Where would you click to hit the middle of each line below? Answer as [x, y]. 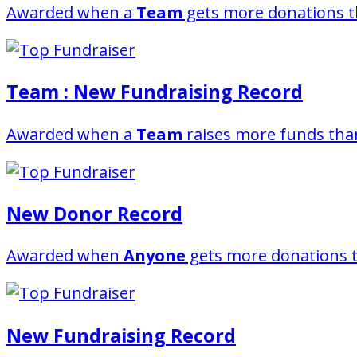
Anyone [155, 256]
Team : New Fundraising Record [155, 92]
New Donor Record [94, 213]
